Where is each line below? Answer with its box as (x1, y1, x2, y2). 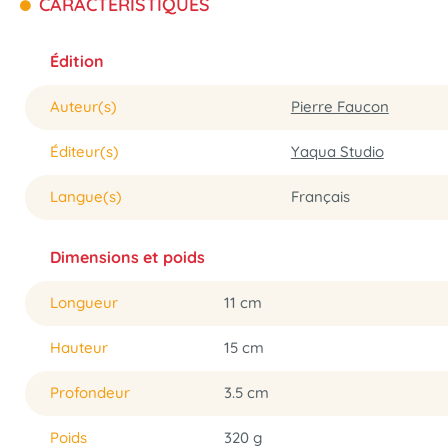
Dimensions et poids (50, 247, 205, 267)
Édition (50, 51, 104, 71)
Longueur (50, 293, 118, 312)
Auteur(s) (50, 97, 117, 116)
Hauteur (50, 338, 108, 357)
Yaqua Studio (290, 142, 384, 161)
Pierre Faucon (290, 97, 389, 116)
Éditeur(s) (50, 142, 119, 161)
